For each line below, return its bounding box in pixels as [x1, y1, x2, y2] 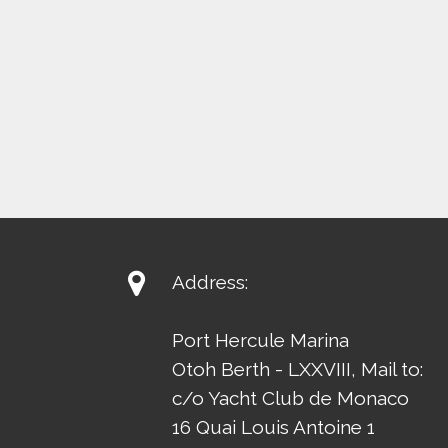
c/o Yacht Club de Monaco [172, 387, 409, 410]
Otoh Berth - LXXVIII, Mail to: [172, 358, 423, 381]
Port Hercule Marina [172, 329, 349, 352]
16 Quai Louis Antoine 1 [172, 416, 375, 439]
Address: [172, 271, 248, 294]
